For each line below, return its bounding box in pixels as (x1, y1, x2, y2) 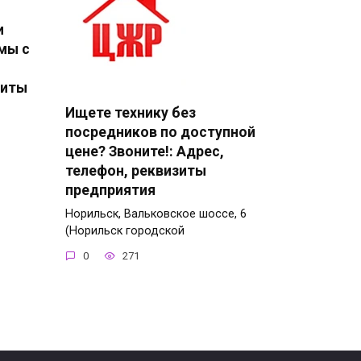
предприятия (65, 181, 156, 198)
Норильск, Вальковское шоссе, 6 (65, 206, 247, 221)
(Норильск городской (65, 223, 185, 238)
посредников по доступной (65, 123, 255, 140)
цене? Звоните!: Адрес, (65, 143, 224, 160)
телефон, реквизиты (65, 162, 206, 179)
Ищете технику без (65, 104, 196, 121)
